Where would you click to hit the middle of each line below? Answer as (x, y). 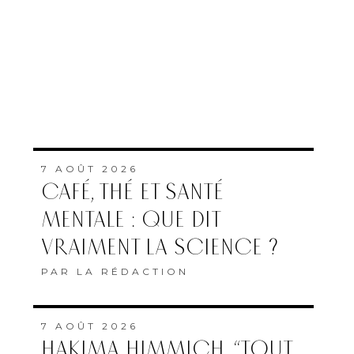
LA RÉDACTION (133, 271)
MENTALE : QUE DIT (130, 220)
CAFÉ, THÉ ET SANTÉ (132, 192)
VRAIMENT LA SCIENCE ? (160, 247)
